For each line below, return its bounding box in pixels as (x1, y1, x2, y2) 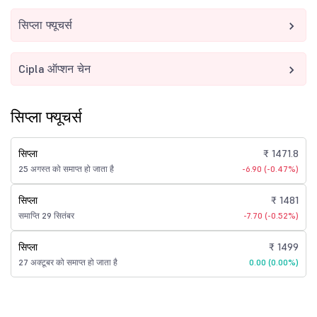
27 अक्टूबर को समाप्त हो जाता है (18, 257, 117, 267)
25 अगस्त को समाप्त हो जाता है (18, 163, 114, 174)
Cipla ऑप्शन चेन (18, 62, 91, 76)
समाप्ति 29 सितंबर (18, 210, 74, 221)
